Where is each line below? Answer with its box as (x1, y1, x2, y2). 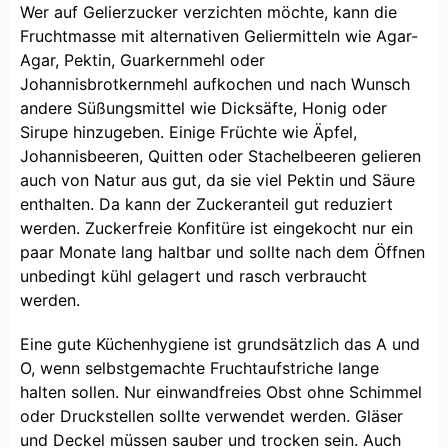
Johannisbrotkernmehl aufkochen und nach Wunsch (20, 73, 410, 94)
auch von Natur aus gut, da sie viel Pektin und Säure (20, 169, 415, 190)
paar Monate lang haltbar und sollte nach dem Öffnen (20, 241, 425, 262)
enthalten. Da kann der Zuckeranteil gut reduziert (20, 193, 393, 214)
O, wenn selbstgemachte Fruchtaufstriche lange (20, 357, 379, 378)
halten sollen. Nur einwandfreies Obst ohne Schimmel (20, 381, 422, 402)
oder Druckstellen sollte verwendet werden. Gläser (20, 405, 403, 426)
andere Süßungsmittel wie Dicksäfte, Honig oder (20, 97, 387, 118)
